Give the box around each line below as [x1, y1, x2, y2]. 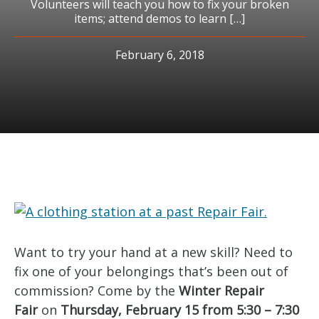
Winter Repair [179, 282, 264, 299]
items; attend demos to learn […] [74, 11, 245, 26]
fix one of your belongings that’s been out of [14, 263, 288, 280]
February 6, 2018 [115, 47, 204, 63]
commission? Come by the [14, 282, 179, 299]
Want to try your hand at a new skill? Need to [14, 244, 293, 261]
